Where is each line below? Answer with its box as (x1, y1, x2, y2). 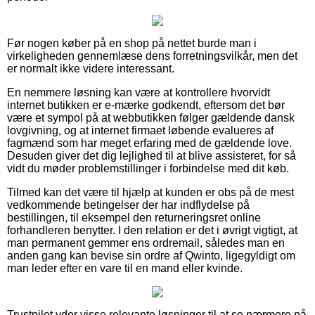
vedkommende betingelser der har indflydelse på (7, 198, 250, 211)
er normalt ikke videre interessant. (7, 62, 174, 75)
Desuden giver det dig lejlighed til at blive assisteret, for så (7, 149, 296, 162)
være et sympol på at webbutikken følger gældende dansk (7, 111, 295, 124)
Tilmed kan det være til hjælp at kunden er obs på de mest (7, 186, 294, 198)
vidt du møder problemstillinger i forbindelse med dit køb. (7, 162, 289, 174)
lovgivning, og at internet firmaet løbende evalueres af (7, 124, 274, 136)
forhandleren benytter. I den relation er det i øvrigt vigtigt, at (7, 224, 297, 236)
